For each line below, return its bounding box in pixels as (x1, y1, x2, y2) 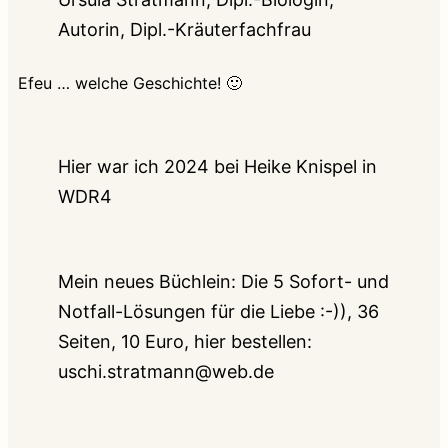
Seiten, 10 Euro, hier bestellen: (58, 330, 312, 352)
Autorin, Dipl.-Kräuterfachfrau (58, 18, 311, 40)
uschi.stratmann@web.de (58, 360, 274, 382)
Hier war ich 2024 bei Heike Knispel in (58, 155, 377, 177)
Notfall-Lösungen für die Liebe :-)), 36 (58, 300, 379, 322)
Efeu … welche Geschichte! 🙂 (18, 72, 242, 93)
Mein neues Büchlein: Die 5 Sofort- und (58, 270, 389, 292)
